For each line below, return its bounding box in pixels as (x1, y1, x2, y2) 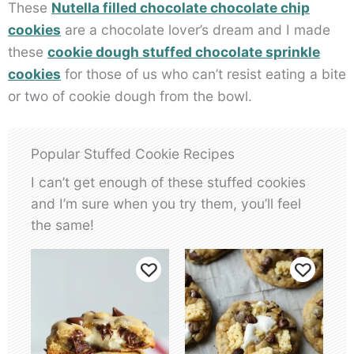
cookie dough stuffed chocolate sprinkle (47, 43, 320, 61)
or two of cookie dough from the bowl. (8, 88, 252, 105)
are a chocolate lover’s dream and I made (61, 21, 330, 39)
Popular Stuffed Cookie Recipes (31, 145, 235, 163)
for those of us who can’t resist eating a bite (61, 66, 346, 83)
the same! (31, 216, 94, 233)
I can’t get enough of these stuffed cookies (31, 173, 306, 190)
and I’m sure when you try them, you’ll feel (31, 194, 301, 212)
